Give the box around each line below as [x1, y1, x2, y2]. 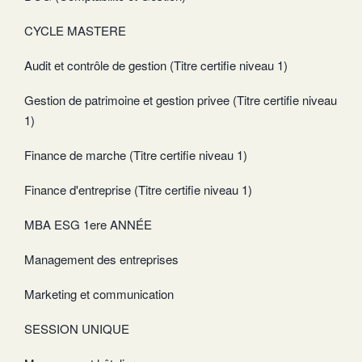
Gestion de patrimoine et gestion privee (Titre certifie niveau [24, 91, 337, 109]
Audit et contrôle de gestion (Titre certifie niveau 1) [24, 57, 288, 74]
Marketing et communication [24, 285, 174, 303]
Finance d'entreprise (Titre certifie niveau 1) [24, 181, 252, 199]
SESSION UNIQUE [24, 320, 129, 338]
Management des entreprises [24, 250, 179, 268]
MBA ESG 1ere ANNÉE [24, 216, 152, 234]
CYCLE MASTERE [24, 22, 126, 40]
